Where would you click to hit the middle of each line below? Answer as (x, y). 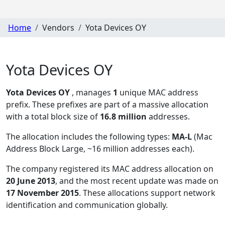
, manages (92, 93)
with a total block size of (53, 117)
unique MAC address (158, 93)
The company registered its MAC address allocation (105, 169)
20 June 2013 (31, 181)
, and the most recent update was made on (137, 181)
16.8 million (123, 117)
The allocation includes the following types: (89, 137)
